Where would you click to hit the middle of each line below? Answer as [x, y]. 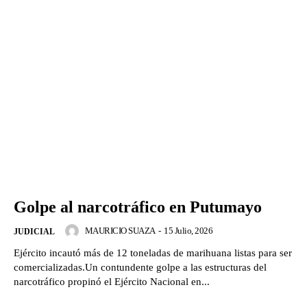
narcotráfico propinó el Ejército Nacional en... [112, 281]
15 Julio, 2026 [188, 230]
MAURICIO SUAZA [120, 230]
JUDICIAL [34, 231]
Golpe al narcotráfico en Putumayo [138, 207]
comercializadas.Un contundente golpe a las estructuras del [140, 267]
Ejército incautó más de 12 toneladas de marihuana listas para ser [153, 253]
